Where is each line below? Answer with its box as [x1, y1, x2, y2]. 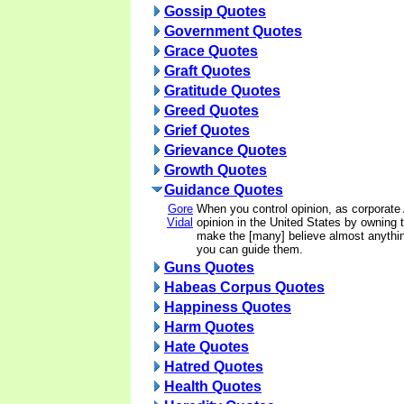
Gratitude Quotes [164, 83, 280, 98]
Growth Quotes [164, 162, 267, 178]
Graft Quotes [164, 63, 251, 78]
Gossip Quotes [164, 4, 266, 19]
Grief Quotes [164, 123, 250, 138]
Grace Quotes [164, 43, 258, 59]
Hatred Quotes [164, 359, 263, 374]
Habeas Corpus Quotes [164, 280, 325, 295]
